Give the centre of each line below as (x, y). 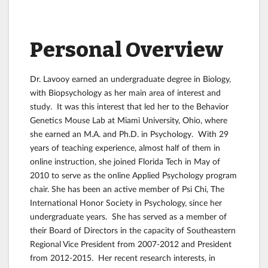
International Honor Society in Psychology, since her (126, 202)
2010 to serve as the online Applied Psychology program (133, 175)
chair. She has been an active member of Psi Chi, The (127, 188)
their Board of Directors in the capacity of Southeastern (133, 230)
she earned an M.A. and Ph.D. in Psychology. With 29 (129, 133)
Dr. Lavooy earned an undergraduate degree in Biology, (130, 78)
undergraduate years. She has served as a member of (128, 216)
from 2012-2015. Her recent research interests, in (123, 257)
